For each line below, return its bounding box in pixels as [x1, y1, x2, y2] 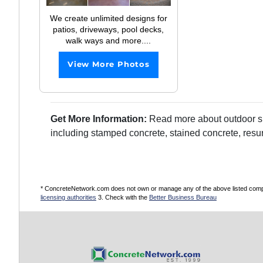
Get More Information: [50, 114, 149, 124]
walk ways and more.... [66, 36, 151, 46]
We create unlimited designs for [49, 14, 167, 23]
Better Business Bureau [149, 193, 217, 201]
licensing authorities [40, 193, 96, 201]
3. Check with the [96, 193, 149, 201]
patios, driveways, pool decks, [53, 25, 164, 35]
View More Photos [68, 59, 150, 69]
